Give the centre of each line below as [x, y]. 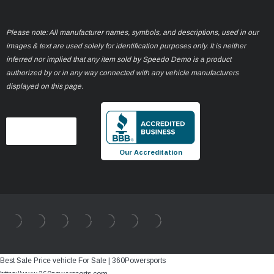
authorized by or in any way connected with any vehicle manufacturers [122, 73]
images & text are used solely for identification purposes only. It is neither [126, 46]
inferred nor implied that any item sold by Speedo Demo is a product [119, 60]
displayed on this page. [45, 87]
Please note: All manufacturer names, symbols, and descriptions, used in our [132, 33]
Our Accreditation [150, 153]
